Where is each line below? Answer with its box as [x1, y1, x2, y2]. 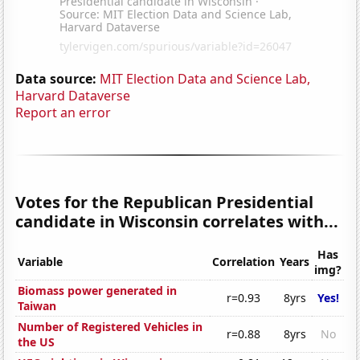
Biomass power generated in [18, 283, 178, 299]
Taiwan [18, 298, 57, 314]
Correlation [212, 254, 276, 270]
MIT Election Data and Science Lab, [100, 69, 311, 88]
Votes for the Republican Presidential [15, 190, 314, 213]
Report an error [15, 103, 112, 121]
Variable [18, 254, 63, 270]
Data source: [15, 69, 97, 88]
